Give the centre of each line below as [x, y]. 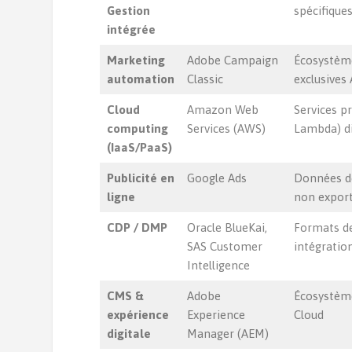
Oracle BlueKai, [227, 227]
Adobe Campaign [232, 60]
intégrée [131, 29]
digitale [128, 334]
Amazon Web [222, 110]
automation [140, 79]
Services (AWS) [226, 128]
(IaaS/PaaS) [139, 147]
